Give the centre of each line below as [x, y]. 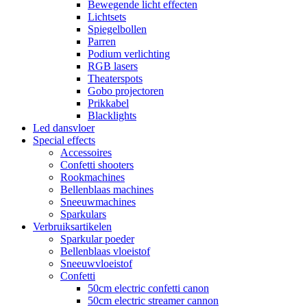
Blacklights [112, 115]
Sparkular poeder [97, 239]
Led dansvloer [64, 128]
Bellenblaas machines [107, 189]
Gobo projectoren [126, 91]
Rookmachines [93, 177]
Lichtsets [107, 17]
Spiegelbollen [117, 29]
